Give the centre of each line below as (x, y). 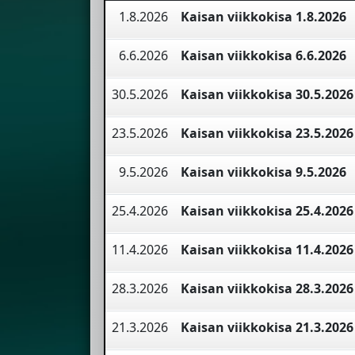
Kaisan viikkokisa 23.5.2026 (267, 134)
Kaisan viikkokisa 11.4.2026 (267, 250)
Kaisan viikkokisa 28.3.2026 (267, 289)
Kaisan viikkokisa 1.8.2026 (263, 17)
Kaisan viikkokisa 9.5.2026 (263, 172)
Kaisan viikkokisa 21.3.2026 (267, 328)
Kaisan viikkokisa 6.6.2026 (263, 56)
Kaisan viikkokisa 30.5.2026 (267, 95)
